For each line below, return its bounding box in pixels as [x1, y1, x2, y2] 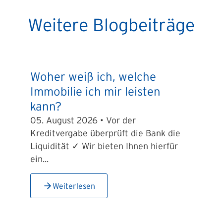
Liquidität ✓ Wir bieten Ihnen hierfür [30, 141, 178, 151]
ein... [30, 154, 49, 164]
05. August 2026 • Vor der [30, 115, 136, 125]
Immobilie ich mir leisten [30, 85, 161, 98]
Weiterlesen [52, 181, 95, 190]
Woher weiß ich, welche [30, 70, 156, 83]
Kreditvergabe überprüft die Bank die [30, 128, 180, 138]
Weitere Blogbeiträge [27, 15, 195, 35]
